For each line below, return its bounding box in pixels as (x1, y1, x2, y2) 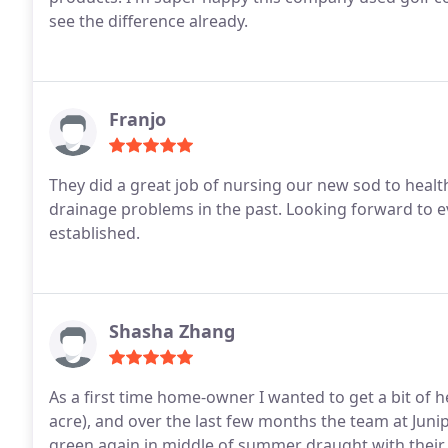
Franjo (109, 107, 166, 131)
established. (49, 222, 140, 244)
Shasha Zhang (109, 319, 235, 343)
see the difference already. (49, 10, 248, 32)
